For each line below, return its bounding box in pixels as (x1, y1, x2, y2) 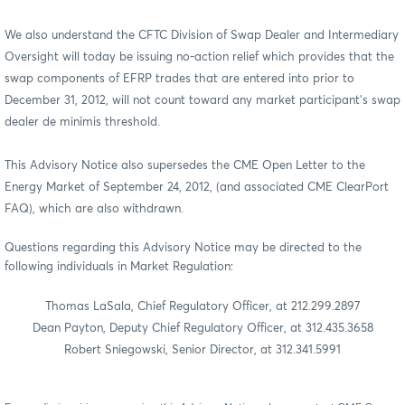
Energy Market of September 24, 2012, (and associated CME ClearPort (5, 181, 389, 193)
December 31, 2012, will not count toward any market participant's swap (5, 94, 400, 107)
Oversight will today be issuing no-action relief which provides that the (5, 51, 394, 63)
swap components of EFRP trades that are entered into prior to (5, 72, 354, 85)
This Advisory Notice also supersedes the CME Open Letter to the (5, 159, 365, 172)
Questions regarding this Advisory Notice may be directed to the (5, 241, 362, 254)
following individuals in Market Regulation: (5, 260, 392, 273)
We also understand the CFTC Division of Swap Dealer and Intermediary (5, 29, 399, 42)
